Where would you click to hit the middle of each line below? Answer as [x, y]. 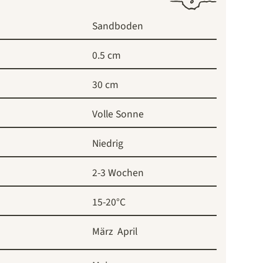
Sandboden [118, 26]
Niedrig [108, 143]
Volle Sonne [118, 114]
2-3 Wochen [118, 173]
